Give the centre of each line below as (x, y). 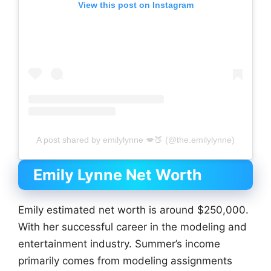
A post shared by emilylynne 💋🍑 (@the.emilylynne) (135, 139)
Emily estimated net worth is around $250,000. (133, 210)
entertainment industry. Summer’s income (119, 243)
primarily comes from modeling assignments (125, 260)
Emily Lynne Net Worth (118, 175)
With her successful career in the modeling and (132, 227)
